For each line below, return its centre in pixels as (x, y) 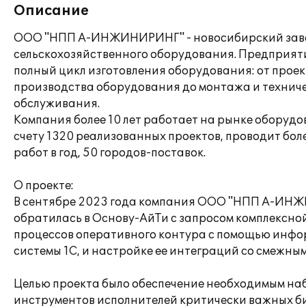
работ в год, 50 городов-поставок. (110, 153)
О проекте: (44, 186)
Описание (51, 11)
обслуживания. (57, 104)
